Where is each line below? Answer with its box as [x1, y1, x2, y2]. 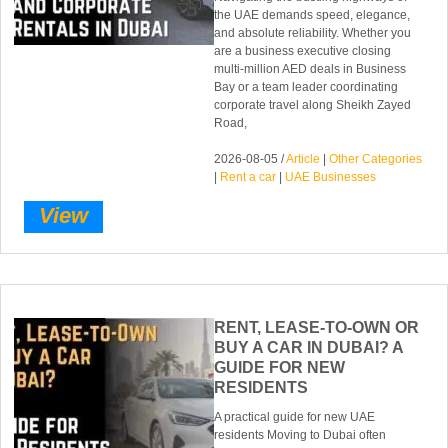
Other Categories [329, 151, 423, 166]
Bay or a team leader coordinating [214, 79, 399, 94]
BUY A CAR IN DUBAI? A [214, 339, 404, 357]
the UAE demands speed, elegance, [214, 7, 411, 22]
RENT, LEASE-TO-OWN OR [214, 319, 420, 337]
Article [286, 151, 321, 166]
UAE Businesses [285, 169, 377, 184]
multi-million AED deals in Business [214, 61, 407, 76]
